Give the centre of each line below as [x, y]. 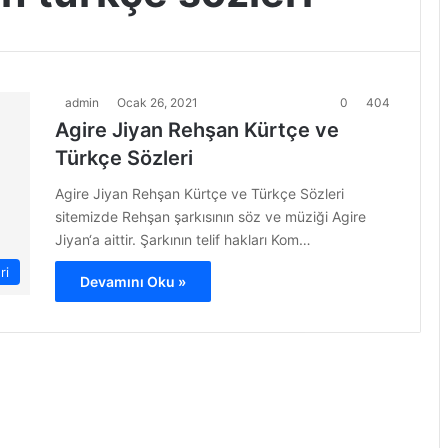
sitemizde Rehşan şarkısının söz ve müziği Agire [210, 216]
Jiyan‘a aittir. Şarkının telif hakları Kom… [183, 239]
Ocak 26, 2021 [157, 102]
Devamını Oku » [133, 281]
